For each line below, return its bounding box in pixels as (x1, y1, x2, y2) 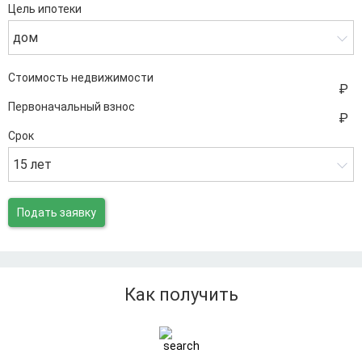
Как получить (124, 284, 238, 305)
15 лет (13, 157, 52, 172)
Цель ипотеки (8, 2, 82, 15)
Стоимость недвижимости (8, 71, 154, 84)
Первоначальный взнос (8, 100, 135, 113)
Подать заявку (17, 206, 96, 219)
